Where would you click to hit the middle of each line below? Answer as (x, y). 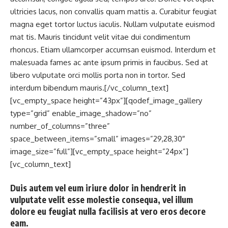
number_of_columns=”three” (60, 126)
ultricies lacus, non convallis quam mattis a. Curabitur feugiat (113, 11)
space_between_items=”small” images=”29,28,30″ (97, 139)
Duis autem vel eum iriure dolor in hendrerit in (98, 188)
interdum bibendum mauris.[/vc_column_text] (89, 88)
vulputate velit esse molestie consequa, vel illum (102, 199)
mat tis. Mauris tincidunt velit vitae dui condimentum (100, 37)
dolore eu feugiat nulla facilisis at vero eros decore (108, 211)
